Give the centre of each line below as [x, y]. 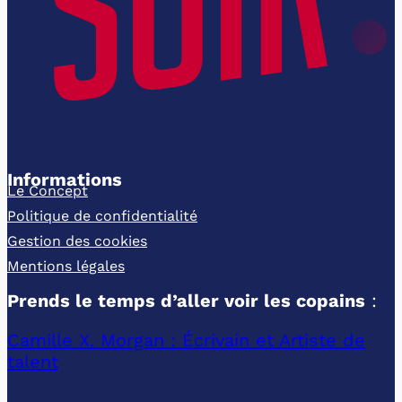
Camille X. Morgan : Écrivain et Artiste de [186, 340]
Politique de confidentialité [102, 216]
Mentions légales [66, 266]
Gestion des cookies [77, 241]
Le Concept [48, 191]
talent [33, 362]
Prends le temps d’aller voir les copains [186, 301]
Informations [67, 179]
